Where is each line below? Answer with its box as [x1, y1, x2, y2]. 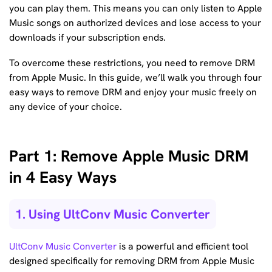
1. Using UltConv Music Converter [15, 205, 210, 222]
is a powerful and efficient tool [117, 240, 248, 253]
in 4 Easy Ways [9, 167, 117, 188]
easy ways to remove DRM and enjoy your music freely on [9, 85, 257, 98]
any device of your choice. [9, 100, 122, 113]
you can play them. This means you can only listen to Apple [9, 2, 262, 15]
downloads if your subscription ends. [9, 31, 166, 44]
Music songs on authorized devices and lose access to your [9, 16, 261, 30]
